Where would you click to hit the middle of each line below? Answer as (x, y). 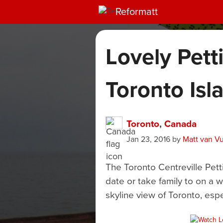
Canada (180, 123)
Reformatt (137, 11)
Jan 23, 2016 (148, 139)
